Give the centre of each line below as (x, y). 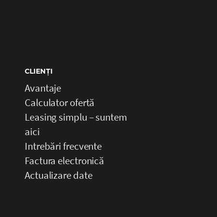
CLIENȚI (39, 71)
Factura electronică (65, 160)
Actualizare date (59, 175)
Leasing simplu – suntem (76, 117)
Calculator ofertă (60, 102)
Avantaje (43, 88)
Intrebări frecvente (63, 146)
